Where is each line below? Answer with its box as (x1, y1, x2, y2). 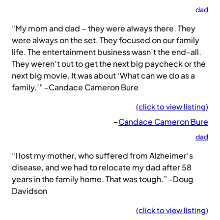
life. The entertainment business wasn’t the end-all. (12, 47, 201, 57)
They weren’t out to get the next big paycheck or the (12, 58, 206, 69)
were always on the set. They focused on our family (12, 35, 199, 46)
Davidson (12, 186, 47, 196)
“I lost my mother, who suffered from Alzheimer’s (12, 150, 193, 161)
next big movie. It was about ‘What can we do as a (12, 70, 195, 81)
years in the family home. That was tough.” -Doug (12, 174, 193, 185)
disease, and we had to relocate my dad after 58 (12, 162, 192, 173)
